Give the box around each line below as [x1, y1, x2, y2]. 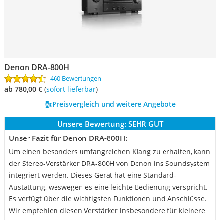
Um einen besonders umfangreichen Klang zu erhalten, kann [9, 147, 210, 156]
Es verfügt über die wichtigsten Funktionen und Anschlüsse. [9, 194, 207, 203]
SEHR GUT [128, 119, 163, 129]
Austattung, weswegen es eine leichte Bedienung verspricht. [9, 182, 208, 192]
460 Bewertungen [50, 74, 101, 82]
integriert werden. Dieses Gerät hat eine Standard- [9, 170, 176, 180]
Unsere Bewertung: [57, 119, 126, 129]
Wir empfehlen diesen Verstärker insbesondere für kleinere [9, 206, 205, 215]
